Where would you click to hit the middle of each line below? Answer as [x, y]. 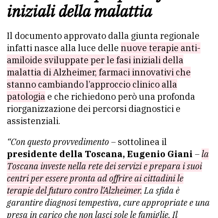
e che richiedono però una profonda [120, 97]
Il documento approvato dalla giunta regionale [103, 36]
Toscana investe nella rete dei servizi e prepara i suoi [104, 166]
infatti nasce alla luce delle [64, 48]
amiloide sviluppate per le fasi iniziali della [95, 60]
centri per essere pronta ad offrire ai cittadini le [95, 178]
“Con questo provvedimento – [62, 142]
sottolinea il [142, 142]
